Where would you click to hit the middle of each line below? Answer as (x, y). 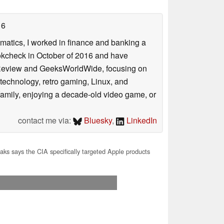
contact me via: (46, 120)
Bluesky (97, 120)
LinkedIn (141, 120)
